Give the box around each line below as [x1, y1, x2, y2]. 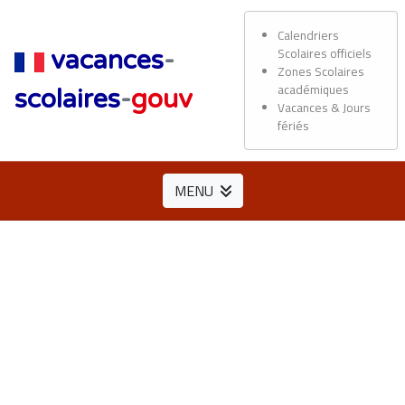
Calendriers [278, 26, 340, 44]
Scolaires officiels [278, 44, 372, 62]
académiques [278, 80, 350, 99]
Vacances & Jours [278, 99, 372, 117]
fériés [278, 117, 310, 135]
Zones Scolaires [278, 62, 365, 80]
